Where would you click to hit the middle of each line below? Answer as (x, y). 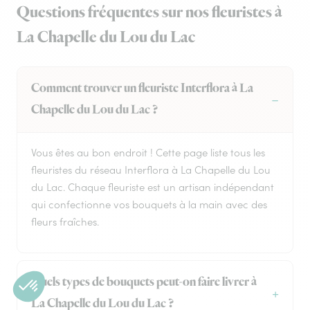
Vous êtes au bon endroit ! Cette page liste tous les (148, 153)
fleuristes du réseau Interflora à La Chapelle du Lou (151, 170)
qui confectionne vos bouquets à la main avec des (149, 205)
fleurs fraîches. (65, 222)
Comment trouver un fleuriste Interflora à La (142, 89)
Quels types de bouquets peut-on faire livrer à (144, 283)
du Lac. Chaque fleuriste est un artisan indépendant (153, 188)
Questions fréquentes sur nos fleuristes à (149, 13)
